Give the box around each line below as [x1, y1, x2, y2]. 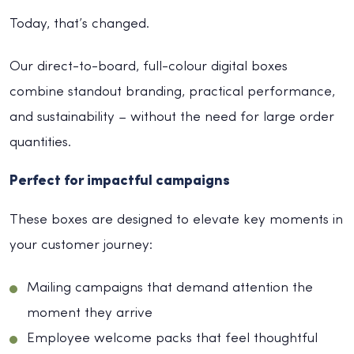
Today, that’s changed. [9, 17, 149, 31]
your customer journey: [9, 238, 153, 252]
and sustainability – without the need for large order [9, 110, 334, 124]
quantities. [9, 135, 71, 149]
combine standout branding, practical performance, [9, 85, 335, 99]
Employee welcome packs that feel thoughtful [27, 331, 318, 345]
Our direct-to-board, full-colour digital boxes [9, 59, 288, 73]
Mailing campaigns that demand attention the [27, 281, 313, 295]
